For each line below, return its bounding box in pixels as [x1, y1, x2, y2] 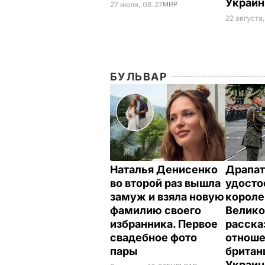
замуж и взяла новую [110, 190, 224, 203]
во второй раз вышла [110, 177, 221, 190]
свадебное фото [110, 231, 197, 244]
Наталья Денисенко [110, 163, 218, 176]
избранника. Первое [110, 218, 218, 231]
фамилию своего [110, 204, 201, 217]
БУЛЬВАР [110, 70, 168, 83]
